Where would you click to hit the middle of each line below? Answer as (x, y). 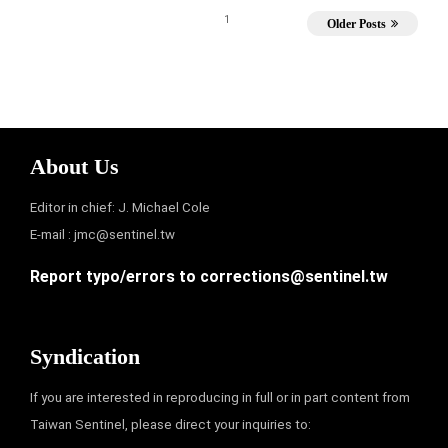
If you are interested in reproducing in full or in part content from (220, 397)
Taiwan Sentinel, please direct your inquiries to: (170, 424)
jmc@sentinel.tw (124, 234)
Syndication (85, 356)
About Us (74, 166)
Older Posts (356, 23)
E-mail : (52, 234)
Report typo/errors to (115, 276)
